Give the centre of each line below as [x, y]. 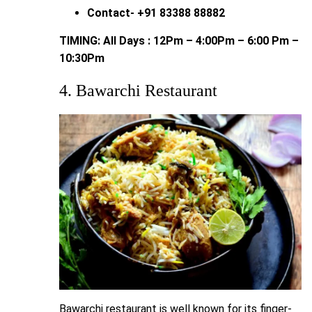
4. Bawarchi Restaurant [138, 90]
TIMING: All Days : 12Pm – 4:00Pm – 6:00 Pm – [179, 40]
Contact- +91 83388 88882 [156, 13]
